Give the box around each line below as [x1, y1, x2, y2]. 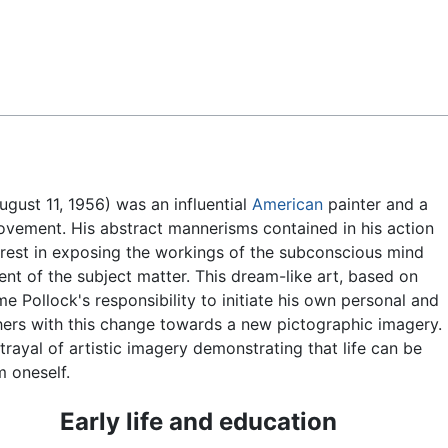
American [252, 194, 323, 215]
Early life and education [59, 407, 337, 437]
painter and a [323, 194, 428, 215]
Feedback [28, 21, 101, 41]
